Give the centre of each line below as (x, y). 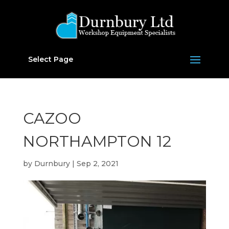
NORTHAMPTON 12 (97, 141)
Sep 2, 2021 (97, 164)
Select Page (50, 59)
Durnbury (52, 164)
